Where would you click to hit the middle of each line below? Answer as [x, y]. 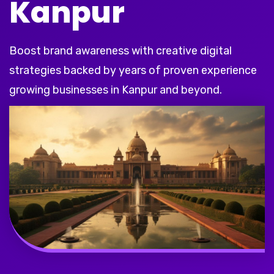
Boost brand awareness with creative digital [120, 51]
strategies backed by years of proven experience [133, 71]
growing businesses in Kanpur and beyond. [116, 90]
